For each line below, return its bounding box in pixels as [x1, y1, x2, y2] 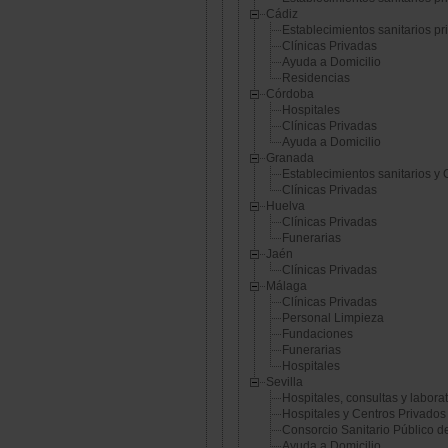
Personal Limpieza [282, 311, 384, 326]
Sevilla [266, 375, 303, 390]
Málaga [266, 279, 307, 294]
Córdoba [266, 87, 314, 102]
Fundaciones [282, 327, 353, 342]
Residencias [282, 71, 350, 86]
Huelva [266, 199, 305, 214]
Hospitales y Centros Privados [282, 407, 446, 422]
